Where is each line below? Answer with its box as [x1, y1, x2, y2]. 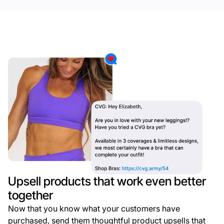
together [8, 187, 53, 202]
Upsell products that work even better [8, 173, 206, 188]
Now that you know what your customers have [8, 203, 180, 213]
